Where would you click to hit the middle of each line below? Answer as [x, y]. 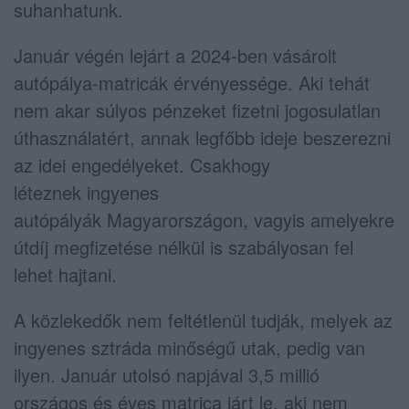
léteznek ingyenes [86, 192]
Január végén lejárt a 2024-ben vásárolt [175, 55]
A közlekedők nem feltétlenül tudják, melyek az [203, 320]
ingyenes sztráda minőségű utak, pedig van [189, 347]
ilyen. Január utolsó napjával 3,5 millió [167, 375]
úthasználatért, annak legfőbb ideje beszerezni [202, 137]
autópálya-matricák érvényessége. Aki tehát [192, 83]
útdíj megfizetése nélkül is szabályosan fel [184, 247]
